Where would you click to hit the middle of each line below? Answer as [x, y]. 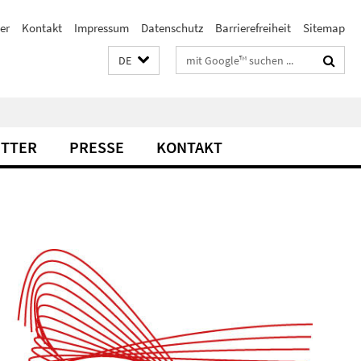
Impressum [102, 28]
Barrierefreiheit [253, 28]
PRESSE [97, 147]
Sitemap [324, 28]
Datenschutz [172, 28]
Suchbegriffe [208, 57]
